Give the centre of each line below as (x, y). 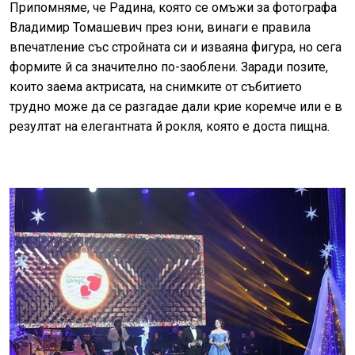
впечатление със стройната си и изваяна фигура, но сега (176, 47)
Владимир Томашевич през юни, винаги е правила (160, 27)
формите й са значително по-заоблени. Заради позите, (169, 67)
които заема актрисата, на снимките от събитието (156, 86)
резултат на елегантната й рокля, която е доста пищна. (170, 126)
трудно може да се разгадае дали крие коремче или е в (176, 106)
